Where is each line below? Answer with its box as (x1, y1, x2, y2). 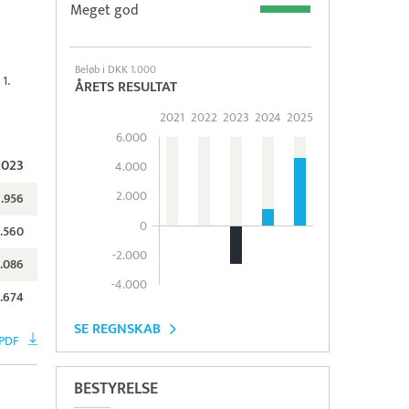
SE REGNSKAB (74, 316, 161, 341)
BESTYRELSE (74, 375, 158, 404)
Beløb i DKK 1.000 (75, 60, 156, 79)
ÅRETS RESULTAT (75, 75, 177, 100)
